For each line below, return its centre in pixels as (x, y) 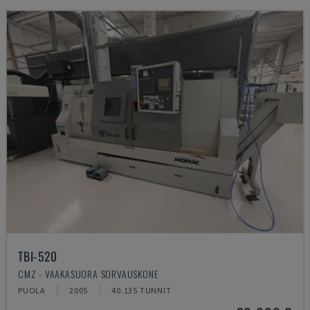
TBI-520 (38, 256)
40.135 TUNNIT (142, 290)
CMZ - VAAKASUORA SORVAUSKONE (88, 274)
